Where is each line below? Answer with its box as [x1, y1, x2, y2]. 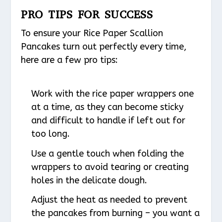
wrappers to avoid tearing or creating [31, 161, 189, 172]
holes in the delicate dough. [31, 174, 147, 186]
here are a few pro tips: [21, 54, 118, 65]
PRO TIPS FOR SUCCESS [21, 7, 153, 22]
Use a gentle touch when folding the [31, 148, 184, 159]
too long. [31, 128, 70, 140]
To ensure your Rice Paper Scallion [21, 27, 164, 39]
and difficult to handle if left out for [31, 115, 185, 126]
